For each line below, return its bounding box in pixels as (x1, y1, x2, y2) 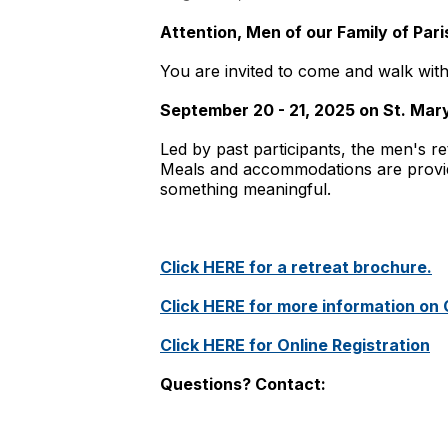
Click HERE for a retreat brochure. (160, 257, 432, 277)
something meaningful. (160, 179, 331, 199)
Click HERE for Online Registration (160, 335, 430, 355)
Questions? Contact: (160, 374, 326, 394)
